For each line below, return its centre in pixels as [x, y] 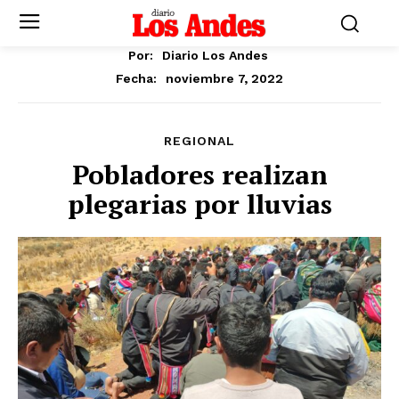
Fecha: [136, 78]
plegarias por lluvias [199, 204]
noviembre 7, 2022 [224, 78]
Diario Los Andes [215, 55]
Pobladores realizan [199, 174]
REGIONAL [199, 140]
